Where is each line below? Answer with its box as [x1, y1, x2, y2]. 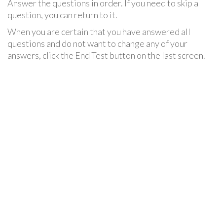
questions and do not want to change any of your [7, 38, 187, 49]
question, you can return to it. [7, 9, 117, 21]
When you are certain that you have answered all [7, 26, 190, 37]
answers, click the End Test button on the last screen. [7, 50, 205, 61]
